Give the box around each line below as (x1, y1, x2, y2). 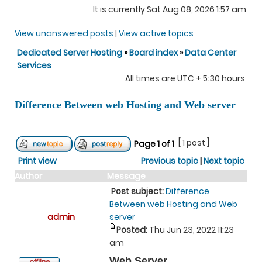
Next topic (204, 155, 244, 167)
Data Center (185, 47, 236, 58)
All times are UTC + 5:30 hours (125, 73, 245, 84)
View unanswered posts (15, 27, 113, 39)
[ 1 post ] (177, 137, 211, 149)
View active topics (119, 27, 194, 39)
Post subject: (111, 185, 164, 197)
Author (15, 170, 42, 182)
